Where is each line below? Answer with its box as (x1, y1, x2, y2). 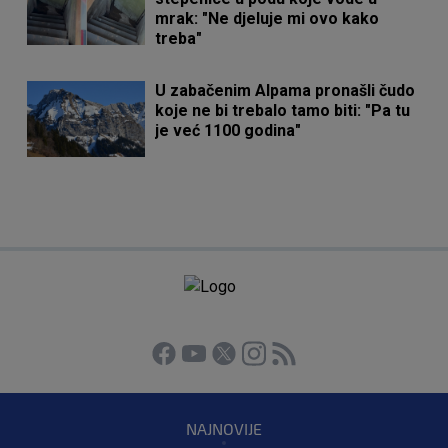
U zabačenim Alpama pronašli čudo (155, 81, 416, 101)
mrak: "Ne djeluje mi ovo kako (155, 9, 380, 29)
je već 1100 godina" (155, 121, 302, 141)
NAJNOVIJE (186, 419, 262, 439)
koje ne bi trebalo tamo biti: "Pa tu (155, 101, 411, 121)
